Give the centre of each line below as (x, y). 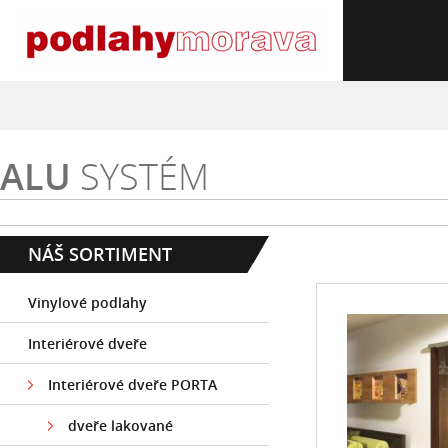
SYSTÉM (140, 176)
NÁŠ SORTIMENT (100, 254)
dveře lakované (120, 425)
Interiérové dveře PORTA (132, 384)
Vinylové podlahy (87, 302)
